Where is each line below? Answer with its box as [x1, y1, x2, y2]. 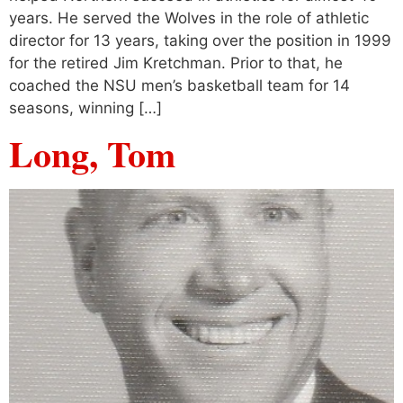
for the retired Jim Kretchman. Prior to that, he [9, 54, 343, 73]
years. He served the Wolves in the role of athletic [9, 9, 369, 28]
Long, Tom [9, 126, 175, 180]
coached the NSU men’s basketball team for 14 [9, 76, 350, 95]
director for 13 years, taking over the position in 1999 [9, 31, 391, 50]
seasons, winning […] [9, 99, 162, 118]
